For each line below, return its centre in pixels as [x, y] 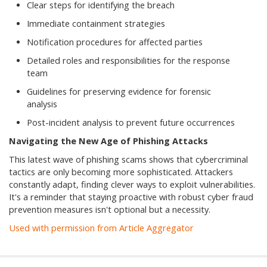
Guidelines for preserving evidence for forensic [119, 92]
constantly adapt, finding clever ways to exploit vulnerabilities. [132, 185]
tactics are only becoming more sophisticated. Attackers [121, 172]
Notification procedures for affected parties [115, 42]
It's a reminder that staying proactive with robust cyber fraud [131, 197]
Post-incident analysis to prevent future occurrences [131, 123]
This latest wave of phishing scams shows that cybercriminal [128, 160]
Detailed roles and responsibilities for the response [128, 61]
